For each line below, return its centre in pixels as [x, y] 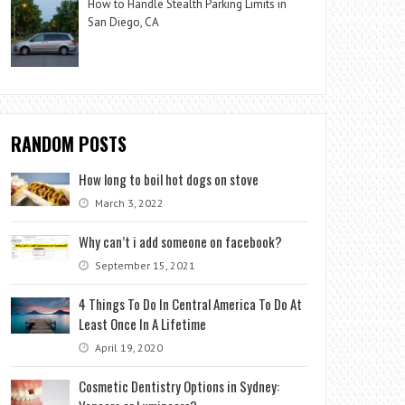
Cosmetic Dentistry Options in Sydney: [179, 386]
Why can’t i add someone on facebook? [181, 241]
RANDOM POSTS [69, 143]
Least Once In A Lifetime [143, 323]
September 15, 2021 [144, 265]
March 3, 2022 [128, 202]
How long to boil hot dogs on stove [169, 179]
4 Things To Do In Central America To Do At [191, 303]
